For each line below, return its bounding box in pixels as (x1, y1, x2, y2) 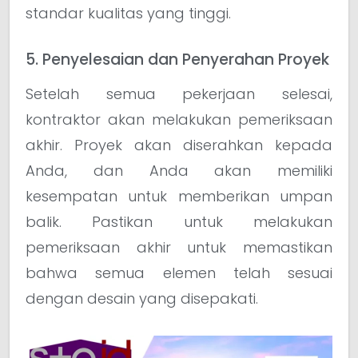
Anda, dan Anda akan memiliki (26, 160, 332, 181)
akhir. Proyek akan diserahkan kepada (26, 134, 332, 155)
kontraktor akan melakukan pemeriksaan (26, 109, 332, 129)
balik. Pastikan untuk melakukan (26, 211, 332, 232)
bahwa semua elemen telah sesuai (26, 262, 332, 283)
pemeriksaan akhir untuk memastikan (26, 237, 332, 257)
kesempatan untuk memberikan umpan (26, 185, 332, 206)
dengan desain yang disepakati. (26, 288, 258, 308)
